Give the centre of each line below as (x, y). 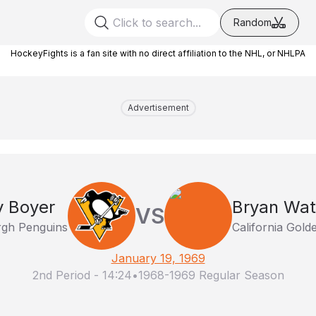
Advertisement (158, 108)
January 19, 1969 (158, 258)
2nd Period (61, 275)
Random (253, 22)
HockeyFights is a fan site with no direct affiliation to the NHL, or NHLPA (158, 53)
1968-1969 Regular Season (211, 275)
